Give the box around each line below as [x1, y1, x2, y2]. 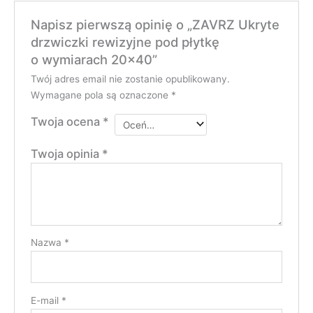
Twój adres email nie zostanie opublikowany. [30, 73, 230, 85]
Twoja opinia [30, 147, 102, 161]
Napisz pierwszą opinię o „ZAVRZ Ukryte [30, 17, 279, 33]
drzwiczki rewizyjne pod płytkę [30, 34, 219, 50]
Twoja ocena [30, 114, 103, 129]
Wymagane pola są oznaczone [30, 89, 171, 101]
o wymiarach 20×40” [30, 52, 157, 68]
